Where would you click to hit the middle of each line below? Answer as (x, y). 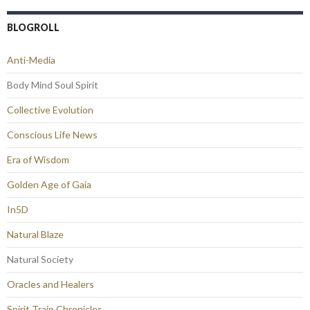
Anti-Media (31, 60)
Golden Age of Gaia (49, 184)
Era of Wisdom (38, 159)
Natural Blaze (35, 234)
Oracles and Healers (51, 284)
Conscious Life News (52, 134)
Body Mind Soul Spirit (53, 84)
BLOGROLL (33, 27)
